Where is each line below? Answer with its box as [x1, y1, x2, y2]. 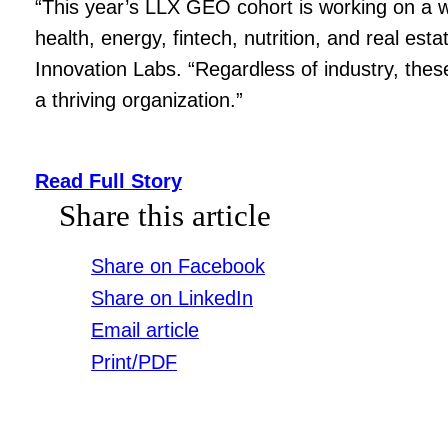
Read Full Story [35, 170, 183, 193]
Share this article [59, 198, 272, 234]
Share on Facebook [91, 255, 266, 278]
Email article [91, 319, 200, 342]
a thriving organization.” [35, 88, 244, 111]
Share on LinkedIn [91, 287, 254, 310]
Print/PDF [91, 351, 178, 374]
